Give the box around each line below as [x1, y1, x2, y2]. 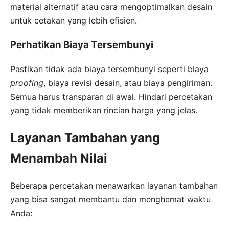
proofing [10, 78, 43, 88]
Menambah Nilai [10, 151, 107, 166]
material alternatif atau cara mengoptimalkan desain [10, 1, 212, 12]
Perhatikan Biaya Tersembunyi [10, 39, 153, 51]
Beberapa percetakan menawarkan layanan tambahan [10, 180, 218, 191]
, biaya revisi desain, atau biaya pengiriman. [43, 78, 212, 88]
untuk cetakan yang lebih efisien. [10, 15, 137, 26]
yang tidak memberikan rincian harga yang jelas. [10, 105, 197, 116]
